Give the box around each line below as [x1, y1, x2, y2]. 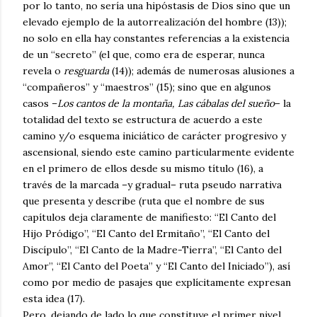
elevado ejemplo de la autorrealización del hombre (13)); [23, 16, 287, 29]
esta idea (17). [23, 292, 85, 306]
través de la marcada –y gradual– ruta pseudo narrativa [23, 178, 282, 192]
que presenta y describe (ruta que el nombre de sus [23, 195, 265, 208]
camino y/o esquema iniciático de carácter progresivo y [23, 129, 286, 143]
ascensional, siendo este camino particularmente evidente [23, 146, 294, 159]
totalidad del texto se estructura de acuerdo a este [23, 113, 263, 127]
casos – [23, 97, 57, 110]
